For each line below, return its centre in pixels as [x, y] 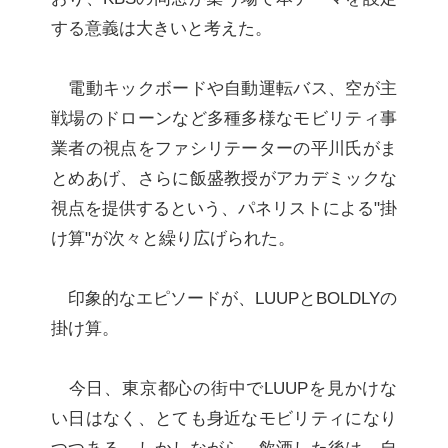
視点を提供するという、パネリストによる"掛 [224, 208]
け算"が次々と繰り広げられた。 [172, 238]
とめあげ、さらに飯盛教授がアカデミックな [224, 178]
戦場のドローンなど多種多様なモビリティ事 [224, 118]
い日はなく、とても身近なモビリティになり [224, 418]
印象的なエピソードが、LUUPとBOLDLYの [224, 298]
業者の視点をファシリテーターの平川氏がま [224, 148]
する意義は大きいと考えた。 [161, 28]
